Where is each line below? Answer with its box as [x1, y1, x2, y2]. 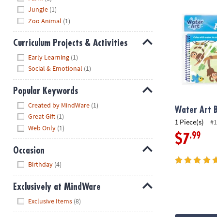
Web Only [28, 123, 56, 132]
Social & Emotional [28, 64, 83, 73]
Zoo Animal [28, 16, 62, 25]
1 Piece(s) [175, 117, 204, 126]
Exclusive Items [28, 196, 73, 205]
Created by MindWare [28, 100, 90, 109]
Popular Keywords [13, 86, 78, 96]
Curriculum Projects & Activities [13, 38, 127, 48]
